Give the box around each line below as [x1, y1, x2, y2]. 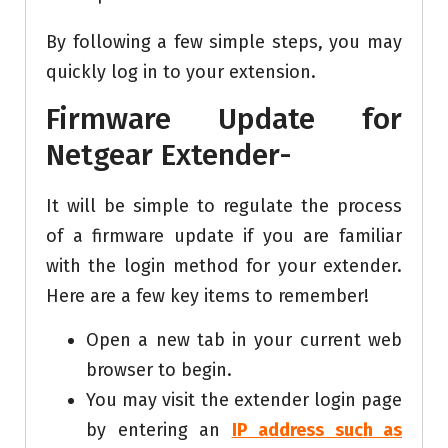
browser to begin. [86, 358, 232, 381]
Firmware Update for [46, 100, 402, 137]
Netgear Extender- [46, 136, 292, 173]
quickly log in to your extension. [46, 60, 316, 83]
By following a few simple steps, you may [46, 30, 402, 53]
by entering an [86, 418, 232, 441]
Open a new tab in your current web [86, 328, 402, 351]
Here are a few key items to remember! [46, 284, 369, 307]
